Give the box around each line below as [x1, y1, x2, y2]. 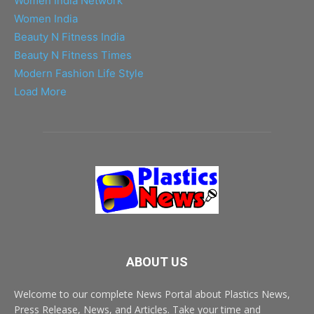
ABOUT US [126, 254, 188, 270]
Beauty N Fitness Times [14, 48, 132, 62]
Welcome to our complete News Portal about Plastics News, [14, 287, 290, 301]
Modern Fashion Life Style [14, 67, 144, 81]
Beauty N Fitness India [14, 30, 125, 44]
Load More [14, 85, 67, 99]
